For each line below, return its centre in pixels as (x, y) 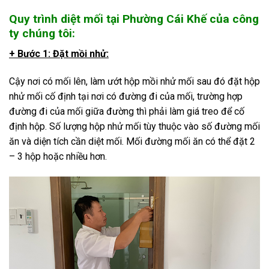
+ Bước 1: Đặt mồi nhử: (59, 54)
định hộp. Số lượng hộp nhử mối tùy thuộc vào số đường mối (134, 127)
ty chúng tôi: (42, 33)
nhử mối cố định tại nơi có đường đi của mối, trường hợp (126, 97)
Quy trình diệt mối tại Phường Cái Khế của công (134, 19)
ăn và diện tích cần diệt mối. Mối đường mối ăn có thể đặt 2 (132, 142)
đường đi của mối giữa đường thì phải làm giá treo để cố (127, 112)
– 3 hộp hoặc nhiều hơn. (58, 157)
